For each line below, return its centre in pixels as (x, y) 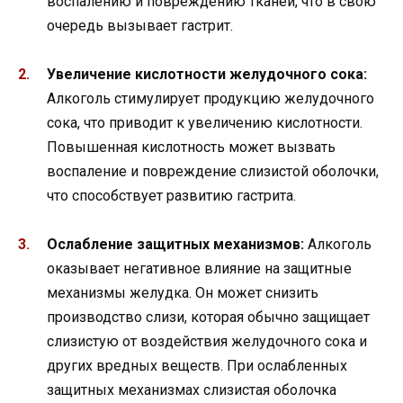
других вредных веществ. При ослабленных (197, 366)
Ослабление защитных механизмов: (175, 245)
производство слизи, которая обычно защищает (208, 318)
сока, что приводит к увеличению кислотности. (205, 123)
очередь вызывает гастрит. (140, 26)
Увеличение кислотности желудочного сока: (207, 75)
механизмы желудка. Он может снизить (183, 293)
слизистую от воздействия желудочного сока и (207, 342)
